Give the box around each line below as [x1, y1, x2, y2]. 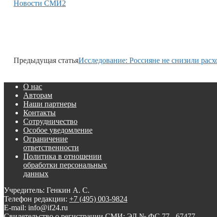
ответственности [23, 143, 79, 152]
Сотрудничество [23, 117, 77, 126]
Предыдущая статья [14, 56, 78, 65]
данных [23, 170, 48, 178]
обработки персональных [23, 161, 107, 170]
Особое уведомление [23, 126, 93, 135]
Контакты [23, 108, 56, 117]
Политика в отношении [23, 152, 102, 161]
